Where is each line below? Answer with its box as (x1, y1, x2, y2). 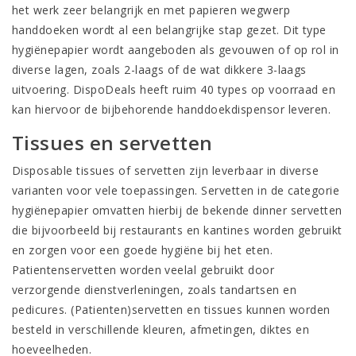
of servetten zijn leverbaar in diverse (114, 163, 319, 178)
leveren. (284, 102, 335, 117)
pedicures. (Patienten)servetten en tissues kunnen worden (12, 302, 331, 317)
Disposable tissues (12, 163, 115, 178)
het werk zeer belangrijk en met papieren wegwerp (12, 2, 291, 17)
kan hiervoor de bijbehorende (12, 102, 177, 117)
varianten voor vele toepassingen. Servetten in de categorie (12, 183, 340, 198)
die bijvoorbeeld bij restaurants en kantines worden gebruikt (12, 222, 342, 238)
